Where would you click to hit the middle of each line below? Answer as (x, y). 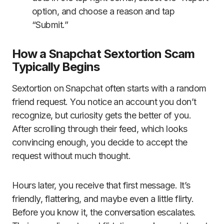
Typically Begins (56, 67)
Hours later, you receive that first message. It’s (101, 185)
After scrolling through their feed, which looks (100, 129)
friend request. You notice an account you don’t (104, 102)
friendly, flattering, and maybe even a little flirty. (103, 199)
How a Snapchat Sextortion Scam (103, 54)
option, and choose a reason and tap (103, 11)
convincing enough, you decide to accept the (100, 142)
